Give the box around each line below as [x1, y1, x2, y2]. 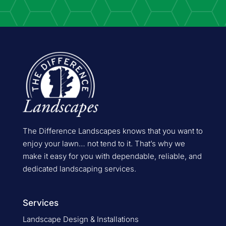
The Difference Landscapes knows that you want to [22, 126, 203, 136]
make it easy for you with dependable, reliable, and [22, 151, 202, 161]
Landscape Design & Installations [22, 214, 139, 224]
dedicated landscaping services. [22, 163, 138, 174]
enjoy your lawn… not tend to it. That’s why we [22, 138, 185, 148]
